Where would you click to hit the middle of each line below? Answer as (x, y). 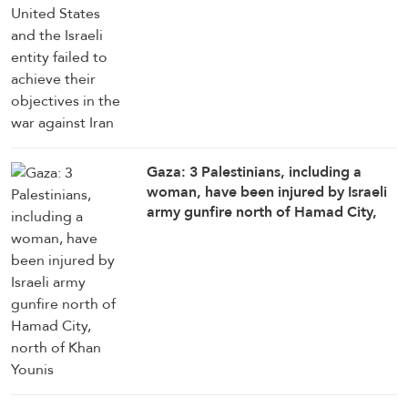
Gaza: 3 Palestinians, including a (255, 171)
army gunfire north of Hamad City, (262, 211)
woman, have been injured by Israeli (267, 191)
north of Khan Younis (217, 231)
